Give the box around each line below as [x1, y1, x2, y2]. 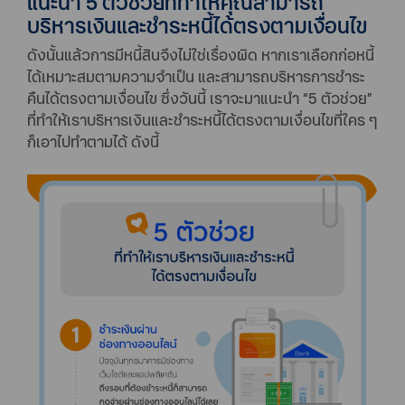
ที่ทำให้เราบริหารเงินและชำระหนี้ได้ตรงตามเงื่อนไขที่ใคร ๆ [27, 109, 377, 131]
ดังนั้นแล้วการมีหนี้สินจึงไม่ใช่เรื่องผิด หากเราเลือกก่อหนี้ [27, 44, 374, 66]
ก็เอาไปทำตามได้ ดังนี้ [27, 131, 159, 153]
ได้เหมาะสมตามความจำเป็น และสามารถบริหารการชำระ [27, 66, 365, 88]
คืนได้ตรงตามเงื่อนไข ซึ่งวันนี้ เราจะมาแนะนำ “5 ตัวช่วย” [27, 88, 372, 109]
